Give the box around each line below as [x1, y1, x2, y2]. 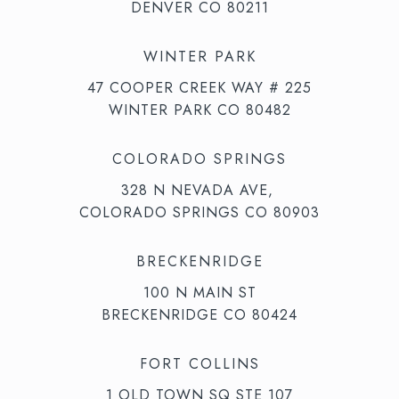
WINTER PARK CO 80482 [108, 99, 291, 120]
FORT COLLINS [139, 353, 260, 374]
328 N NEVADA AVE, [120, 179, 279, 200]
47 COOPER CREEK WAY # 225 [87, 77, 312, 98]
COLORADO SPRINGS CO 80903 [79, 201, 320, 223]
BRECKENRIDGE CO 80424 [102, 304, 297, 325]
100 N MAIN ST [142, 281, 256, 303]
